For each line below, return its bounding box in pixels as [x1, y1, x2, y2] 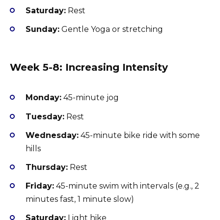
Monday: [26, 93, 61, 103]
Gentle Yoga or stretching [59, 25, 163, 34]
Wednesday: [26, 130, 79, 140]
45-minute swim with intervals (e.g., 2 [54, 181, 199, 191]
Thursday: [26, 162, 68, 172]
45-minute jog [61, 93, 119, 103]
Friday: [26, 181, 54, 191]
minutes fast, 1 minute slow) [26, 194, 134, 204]
